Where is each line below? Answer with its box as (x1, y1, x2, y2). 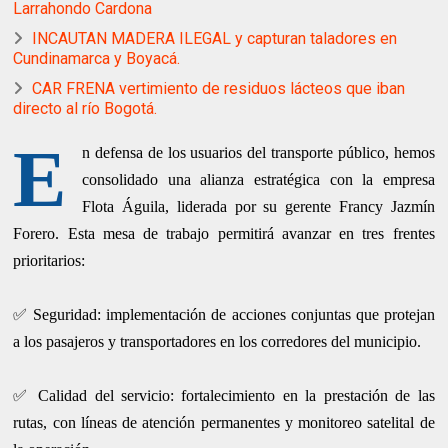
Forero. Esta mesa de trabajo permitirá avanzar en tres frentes (13, 225, 435, 243)
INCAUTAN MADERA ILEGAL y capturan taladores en (32, 29, 398, 49)
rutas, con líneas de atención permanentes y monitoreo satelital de (13, 414, 435, 432)
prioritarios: (13, 252, 86, 270)
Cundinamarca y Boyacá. (13, 49, 181, 69)
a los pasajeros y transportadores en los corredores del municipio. (13, 333, 422, 351)
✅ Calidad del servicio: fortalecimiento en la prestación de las (13, 387, 435, 405)
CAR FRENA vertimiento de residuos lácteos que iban (32, 79, 406, 99)
